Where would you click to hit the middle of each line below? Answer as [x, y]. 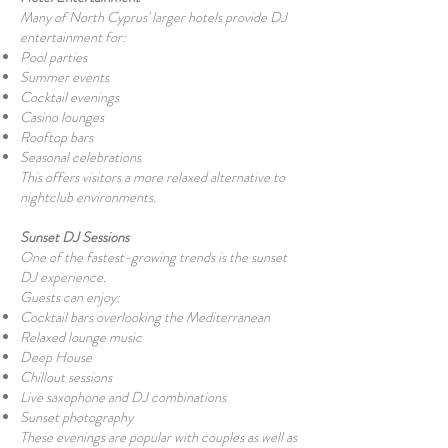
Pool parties [53, 57]
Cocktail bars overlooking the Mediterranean [145, 317]
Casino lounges [62, 117]
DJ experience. [63, 277]
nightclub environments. [88, 197]
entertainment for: [73, 37]
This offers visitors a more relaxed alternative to [152, 177]
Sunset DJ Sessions [74, 237]
